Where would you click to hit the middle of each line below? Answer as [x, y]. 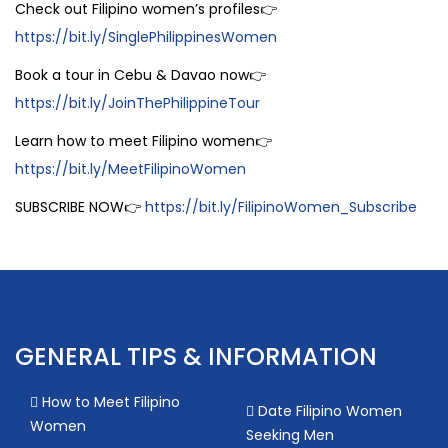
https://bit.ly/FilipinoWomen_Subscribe [281, 206]
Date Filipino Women [328, 410]
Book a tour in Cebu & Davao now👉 [140, 74]
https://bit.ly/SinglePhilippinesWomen [146, 36]
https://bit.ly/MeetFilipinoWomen [130, 168]
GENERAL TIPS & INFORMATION [196, 356]
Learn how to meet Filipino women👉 [143, 140]
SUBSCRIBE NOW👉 [80, 206]
